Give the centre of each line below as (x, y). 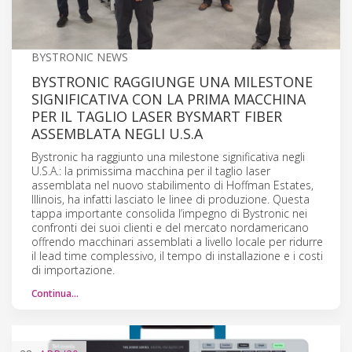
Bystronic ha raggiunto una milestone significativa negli (168, 156)
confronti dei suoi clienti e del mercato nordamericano (170, 227)
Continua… (55, 293)
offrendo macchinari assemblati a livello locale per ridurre (177, 241)
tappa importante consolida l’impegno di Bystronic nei (169, 213)
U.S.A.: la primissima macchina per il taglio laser (151, 170)
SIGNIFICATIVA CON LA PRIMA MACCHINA (169, 99)
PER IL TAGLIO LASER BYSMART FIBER (157, 116)
